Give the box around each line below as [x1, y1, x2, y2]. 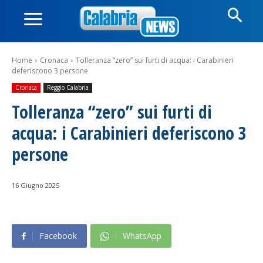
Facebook [39, 230, 77, 242]
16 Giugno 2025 [12, 181, 59, 190]
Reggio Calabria [47, 83, 89, 92]
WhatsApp [123, 230, 161, 242]
